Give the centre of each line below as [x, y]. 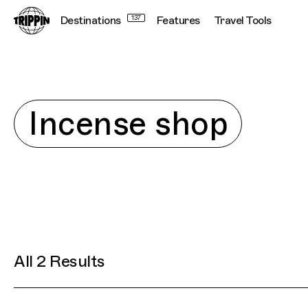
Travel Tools [242, 21]
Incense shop [128, 124]
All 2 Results [59, 261]
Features [178, 21]
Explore [33, 107]
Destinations [90, 21]
